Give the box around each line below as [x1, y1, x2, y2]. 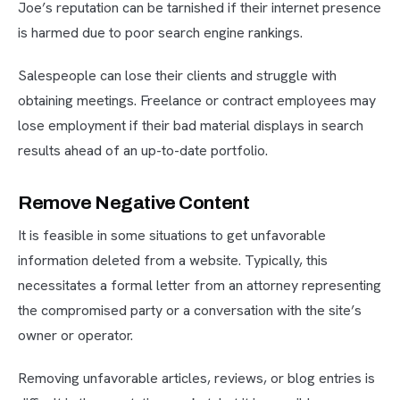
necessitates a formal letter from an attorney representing [18, 276, 381, 296]
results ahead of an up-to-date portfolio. [18, 141, 268, 161]
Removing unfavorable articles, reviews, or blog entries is [18, 369, 375, 388]
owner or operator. [18, 326, 133, 346]
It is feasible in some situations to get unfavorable [18, 226, 326, 246]
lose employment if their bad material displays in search [18, 116, 363, 136]
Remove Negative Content [18, 193, 250, 213]
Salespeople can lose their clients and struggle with [18, 66, 337, 86]
